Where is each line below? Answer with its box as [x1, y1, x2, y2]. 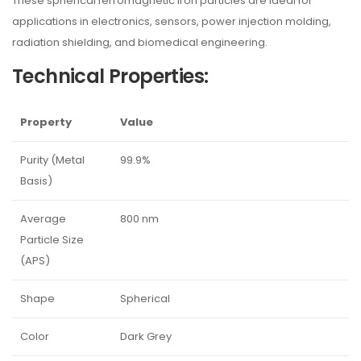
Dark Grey [120, 329, 172, 344]
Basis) [20, 173, 52, 189]
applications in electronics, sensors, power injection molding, [12, 14, 331, 29]
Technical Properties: [12, 63, 209, 89]
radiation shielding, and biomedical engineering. [12, 35, 268, 50]
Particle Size [20, 232, 84, 247]
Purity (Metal [20, 152, 85, 168]
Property [20, 114, 72, 130]
